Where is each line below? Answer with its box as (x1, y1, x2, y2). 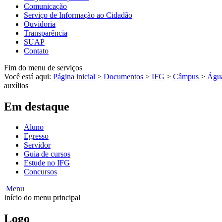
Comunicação (24, 1, 67, 10)
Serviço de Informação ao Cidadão (24, 10, 132, 19)
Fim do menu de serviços (4, 63, 82, 72)
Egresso (24, 132, 49, 141)
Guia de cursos (24, 150, 70, 159)
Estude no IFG (24, 159, 70, 167)
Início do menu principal (4, 193, 80, 202)
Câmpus (173, 72, 199, 81)
